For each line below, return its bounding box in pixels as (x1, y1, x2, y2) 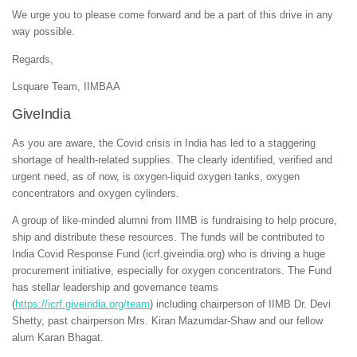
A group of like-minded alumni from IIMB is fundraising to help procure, (12, 214, 337, 227)
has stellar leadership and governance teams (12, 281, 218, 294)
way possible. (12, 25, 75, 38)
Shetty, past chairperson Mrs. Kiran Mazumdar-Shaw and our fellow (12, 315, 323, 328)
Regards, (12, 53, 53, 65)
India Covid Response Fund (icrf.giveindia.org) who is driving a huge (12, 248, 325, 261)
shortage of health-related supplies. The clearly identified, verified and (12, 153, 332, 166)
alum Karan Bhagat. (12, 331, 104, 344)
